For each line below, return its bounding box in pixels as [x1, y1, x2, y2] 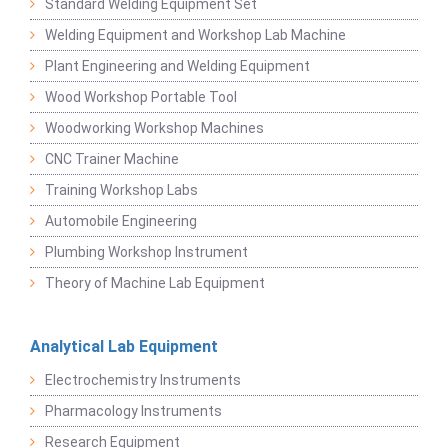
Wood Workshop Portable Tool [45, 89, 237, 105]
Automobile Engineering [45, 213, 197, 229]
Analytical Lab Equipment [30, 337, 218, 356]
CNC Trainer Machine [45, 151, 179, 167]
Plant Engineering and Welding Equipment [45, 58, 310, 74]
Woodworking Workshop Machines [45, 120, 264, 136]
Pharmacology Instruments [45, 403, 222, 419]
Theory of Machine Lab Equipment [45, 275, 265, 291]
